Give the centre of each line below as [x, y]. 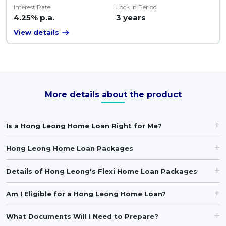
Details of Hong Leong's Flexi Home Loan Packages [102, 171]
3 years [131, 17]
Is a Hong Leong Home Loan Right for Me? [84, 125]
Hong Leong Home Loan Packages [70, 148]
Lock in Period [136, 7]
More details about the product [113, 94]
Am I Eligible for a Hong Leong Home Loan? [86, 193]
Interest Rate [32, 7]
